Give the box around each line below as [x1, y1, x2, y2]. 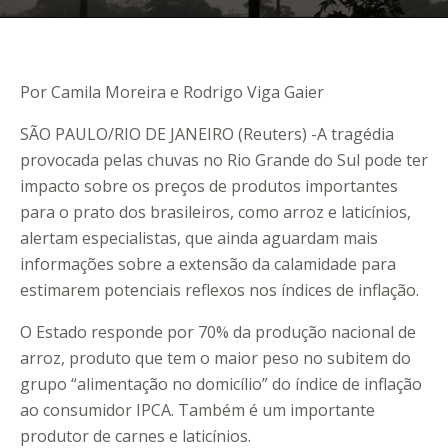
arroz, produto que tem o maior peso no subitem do [20, 347, 411, 370]
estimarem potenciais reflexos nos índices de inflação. [20, 279, 419, 302]
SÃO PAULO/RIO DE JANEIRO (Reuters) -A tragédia [20, 123, 394, 146]
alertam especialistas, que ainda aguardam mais [20, 227, 378, 250]
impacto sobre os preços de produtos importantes [20, 175, 398, 198]
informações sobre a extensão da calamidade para [20, 253, 396, 276]
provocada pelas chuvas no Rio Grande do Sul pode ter [20, 149, 428, 172]
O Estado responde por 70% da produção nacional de [20, 321, 416, 344]
